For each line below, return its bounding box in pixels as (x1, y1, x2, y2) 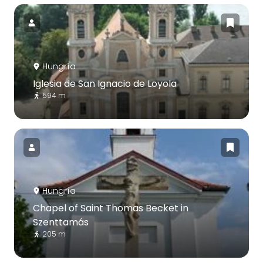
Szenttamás (33, 215, 89, 229)
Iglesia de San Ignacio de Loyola (33, 76, 177, 90)
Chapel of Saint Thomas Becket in (33, 201, 188, 215)
